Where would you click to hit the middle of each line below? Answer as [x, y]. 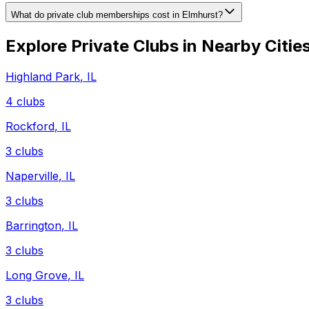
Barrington [33, 226]
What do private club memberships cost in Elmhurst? [117, 15]
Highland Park [43, 77]
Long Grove [37, 276]
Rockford [30, 127]
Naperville [32, 176]
